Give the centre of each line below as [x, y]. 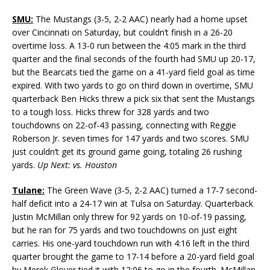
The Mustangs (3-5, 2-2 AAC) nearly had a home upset [140, 19]
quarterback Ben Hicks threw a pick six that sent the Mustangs [133, 99]
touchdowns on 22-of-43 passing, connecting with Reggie [124, 125]
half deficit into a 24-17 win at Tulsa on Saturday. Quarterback [133, 204]
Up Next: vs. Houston [77, 165]
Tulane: [28, 190]
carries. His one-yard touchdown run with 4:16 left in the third [131, 243]
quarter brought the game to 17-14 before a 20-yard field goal [133, 257]
